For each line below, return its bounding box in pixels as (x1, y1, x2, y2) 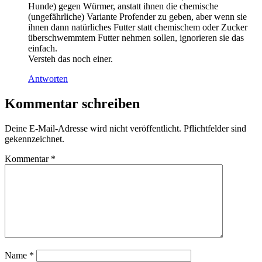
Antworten (28, 73, 68, 84)
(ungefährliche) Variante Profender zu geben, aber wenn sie (28, 11, 247, 22)
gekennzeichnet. (5, 133, 64, 144)
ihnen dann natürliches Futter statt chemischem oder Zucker (28, 22, 247, 32)
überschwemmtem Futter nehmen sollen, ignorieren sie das (28, 32, 244, 43)
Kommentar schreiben (5, 95, 140, 111)
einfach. (28, 43, 57, 53)
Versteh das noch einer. (28, 53, 113, 64)
